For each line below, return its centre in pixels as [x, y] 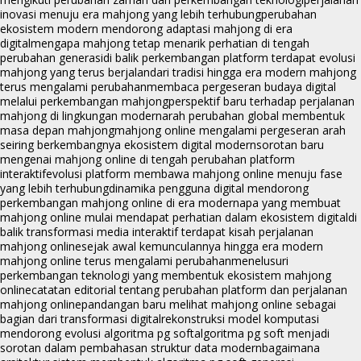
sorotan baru [290, 145]
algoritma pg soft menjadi [262, 334]
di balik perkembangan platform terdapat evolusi [229, 58]
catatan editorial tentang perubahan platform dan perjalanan [189, 290]
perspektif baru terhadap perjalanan [261, 102]
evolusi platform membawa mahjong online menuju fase [194, 174]
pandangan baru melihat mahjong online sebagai [209, 305]
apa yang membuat [290, 203]
